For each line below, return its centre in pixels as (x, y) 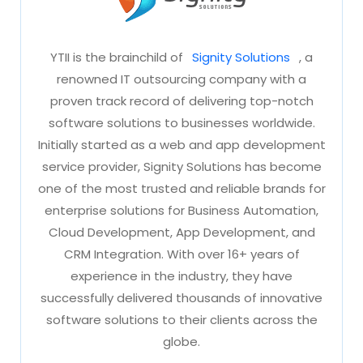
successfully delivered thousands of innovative (181, 298)
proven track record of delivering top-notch (181, 101)
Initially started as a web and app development (181, 145)
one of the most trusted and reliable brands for (181, 189)
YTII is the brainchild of (118, 58)
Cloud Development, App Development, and (181, 233)
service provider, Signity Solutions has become (181, 167)
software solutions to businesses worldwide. (181, 123)
